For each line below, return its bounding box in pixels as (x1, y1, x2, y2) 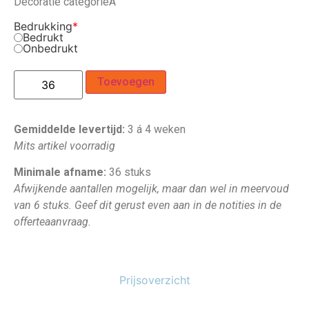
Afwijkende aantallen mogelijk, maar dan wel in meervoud (14, 182, 289, 196)
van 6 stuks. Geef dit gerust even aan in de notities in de (14, 199, 281, 212)
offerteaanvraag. (14, 215, 91, 229)
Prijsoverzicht (119, 272, 190, 287)
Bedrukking (14, 19, 72, 33)
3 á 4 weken (128, 122, 186, 136)
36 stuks (109, 166, 151, 179)
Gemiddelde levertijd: (14, 122, 128, 136)
